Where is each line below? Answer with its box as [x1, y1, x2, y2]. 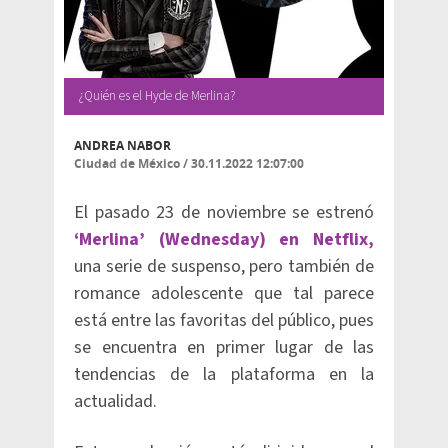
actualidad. [74, 389, 157, 414]
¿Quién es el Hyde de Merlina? [79, 87, 235, 105]
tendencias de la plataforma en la [74, 362, 374, 387]
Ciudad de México [74, 155, 180, 172]
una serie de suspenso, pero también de [74, 254, 374, 279]
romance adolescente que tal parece [74, 281, 374, 306]
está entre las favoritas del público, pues [74, 308, 374, 333]
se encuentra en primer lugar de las [74, 335, 374, 360]
